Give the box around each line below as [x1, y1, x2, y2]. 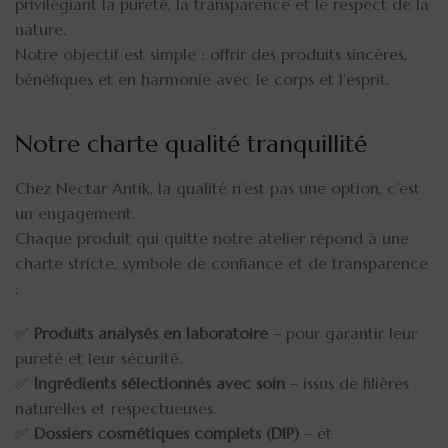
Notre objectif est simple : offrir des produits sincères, [15, 43, 407, 64]
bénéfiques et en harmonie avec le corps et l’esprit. [15, 68, 389, 89]
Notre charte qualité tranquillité [15, 128, 367, 159]
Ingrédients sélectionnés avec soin [34, 372, 285, 393]
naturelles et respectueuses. [15, 397, 216, 418]
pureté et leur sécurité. [15, 347, 182, 368]
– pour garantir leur [268, 322, 417, 343]
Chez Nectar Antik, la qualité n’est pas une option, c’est [15, 177, 420, 198]
